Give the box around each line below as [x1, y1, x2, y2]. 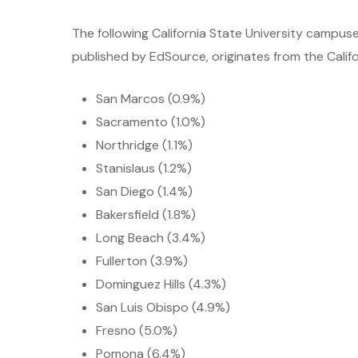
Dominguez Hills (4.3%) [96, 276, 226, 292]
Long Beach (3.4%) [96, 229, 205, 246]
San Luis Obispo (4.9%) [96, 299, 230, 316]
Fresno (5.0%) [96, 322, 177, 339]
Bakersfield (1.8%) [96, 206, 196, 223]
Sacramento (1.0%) [96, 113, 205, 130]
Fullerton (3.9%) [96, 253, 188, 269]
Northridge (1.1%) [96, 137, 193, 153]
